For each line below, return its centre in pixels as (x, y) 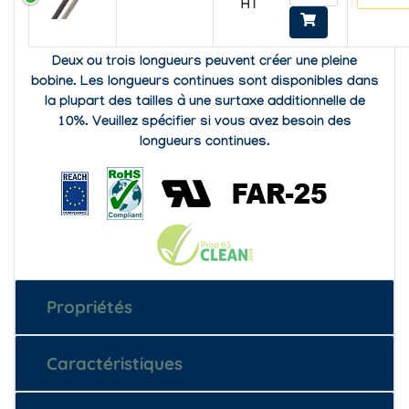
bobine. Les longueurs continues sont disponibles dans (204, 83)
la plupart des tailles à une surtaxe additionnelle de (204, 103)
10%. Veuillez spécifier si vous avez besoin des (204, 123)
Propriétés (89, 307)
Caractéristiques (114, 363)
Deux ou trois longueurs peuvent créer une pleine (204, 63)
